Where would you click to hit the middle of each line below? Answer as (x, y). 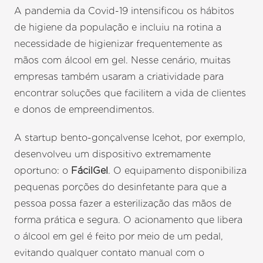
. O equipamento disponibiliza (178, 171)
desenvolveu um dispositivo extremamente (113, 154)
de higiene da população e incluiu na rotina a (118, 28)
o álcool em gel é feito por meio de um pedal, (119, 237)
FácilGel (90, 171)
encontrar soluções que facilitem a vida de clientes (130, 93)
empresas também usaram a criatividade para (119, 77)
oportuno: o (43, 171)
